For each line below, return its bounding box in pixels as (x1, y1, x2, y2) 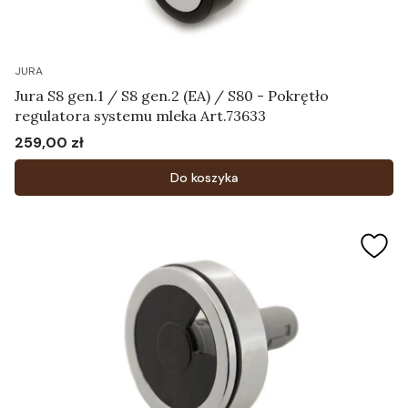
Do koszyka (169, 169, 239, 186)
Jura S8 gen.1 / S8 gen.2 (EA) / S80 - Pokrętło (15, 87, 329, 105)
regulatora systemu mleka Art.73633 (15, 107, 266, 125)
